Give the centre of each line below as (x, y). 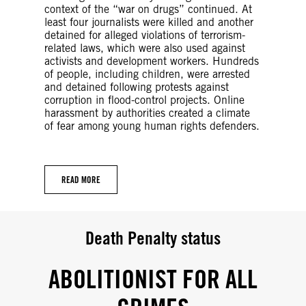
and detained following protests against (137, 87)
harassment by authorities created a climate (147, 113)
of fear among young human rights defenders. (152, 126)
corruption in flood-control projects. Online (144, 100)
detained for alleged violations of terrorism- (145, 35)
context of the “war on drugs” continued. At (148, 9)
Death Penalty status (153, 237)
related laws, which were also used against (145, 48)
